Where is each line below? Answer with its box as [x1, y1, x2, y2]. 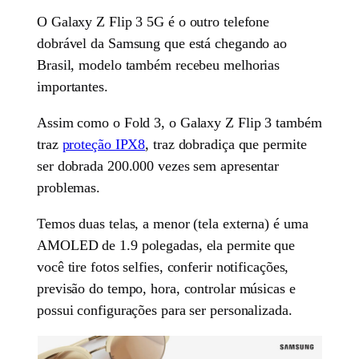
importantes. [37, 78, 108, 95]
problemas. [37, 179, 101, 196]
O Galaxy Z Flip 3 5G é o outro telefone [37, 13, 270, 30]
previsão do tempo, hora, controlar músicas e [37, 280, 296, 296]
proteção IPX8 [62, 135, 146, 152]
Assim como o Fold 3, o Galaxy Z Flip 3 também [37, 114, 322, 131]
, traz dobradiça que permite [145, 135, 307, 152]
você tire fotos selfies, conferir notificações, [37, 258, 289, 275]
